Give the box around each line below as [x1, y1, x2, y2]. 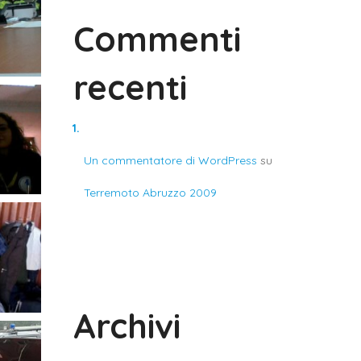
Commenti [73, 18, 241, 60]
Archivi [73, 305, 180, 347]
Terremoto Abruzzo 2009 [83, 185, 217, 200]
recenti [73, 66, 187, 109]
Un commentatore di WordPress [83, 153, 257, 168]
